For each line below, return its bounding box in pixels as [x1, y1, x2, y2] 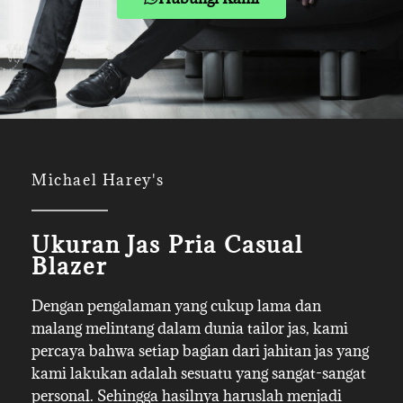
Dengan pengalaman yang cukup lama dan [31, 296, 321, 316]
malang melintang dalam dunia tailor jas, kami [31, 318, 348, 338]
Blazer [31, 251, 107, 281]
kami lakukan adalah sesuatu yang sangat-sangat [31, 363, 366, 383]
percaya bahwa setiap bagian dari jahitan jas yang [31, 341, 369, 361]
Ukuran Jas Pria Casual [31, 229, 304, 259]
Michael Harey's [31, 170, 165, 190]
